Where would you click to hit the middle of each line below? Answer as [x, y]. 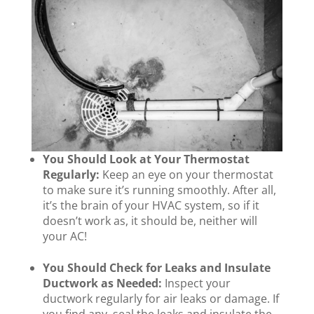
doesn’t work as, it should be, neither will [150, 221]
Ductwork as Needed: [103, 283]
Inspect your [197, 283]
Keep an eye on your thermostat [186, 175]
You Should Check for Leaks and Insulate [156, 268]
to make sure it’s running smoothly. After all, [159, 190]
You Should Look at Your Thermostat [146, 159]
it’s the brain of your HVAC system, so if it [151, 205]
